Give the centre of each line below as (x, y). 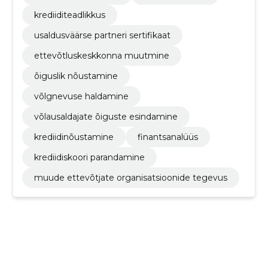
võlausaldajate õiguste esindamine (106, 116)
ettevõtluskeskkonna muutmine (101, 55)
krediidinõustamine (74, 137)
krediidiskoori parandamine (89, 157)
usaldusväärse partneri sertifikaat (102, 35)
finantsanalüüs (167, 137)
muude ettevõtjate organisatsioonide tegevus (130, 177)
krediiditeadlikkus (69, 15)
